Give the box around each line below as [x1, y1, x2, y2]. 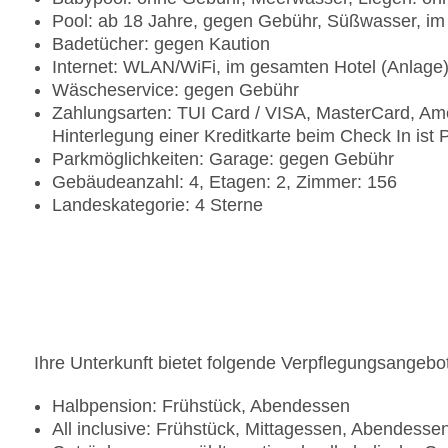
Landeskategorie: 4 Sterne [52, 195, 263, 216]
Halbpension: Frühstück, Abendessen [52, 396, 350, 417]
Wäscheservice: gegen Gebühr [52, 80, 299, 101]
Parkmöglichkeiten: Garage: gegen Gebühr [52, 149, 394, 170]
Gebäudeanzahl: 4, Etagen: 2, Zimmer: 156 [52, 172, 397, 193]
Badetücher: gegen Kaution [52, 34, 270, 55]
